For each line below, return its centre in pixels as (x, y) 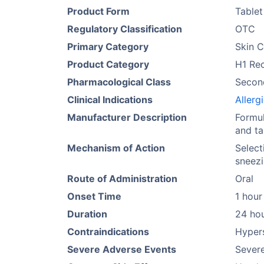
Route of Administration (122, 179)
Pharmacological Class (119, 82)
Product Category (108, 64)
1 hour (249, 196)
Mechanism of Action (116, 148)
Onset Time (94, 196)
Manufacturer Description (127, 117)
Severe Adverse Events (122, 249)
